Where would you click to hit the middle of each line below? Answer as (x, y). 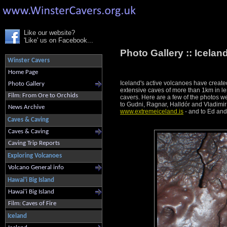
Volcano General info (36, 167)
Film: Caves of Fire (32, 203)
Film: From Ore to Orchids (43, 96)
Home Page (23, 72)
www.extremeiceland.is (152, 112)
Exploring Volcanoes (35, 156)
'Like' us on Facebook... (59, 40)
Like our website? (49, 33)
